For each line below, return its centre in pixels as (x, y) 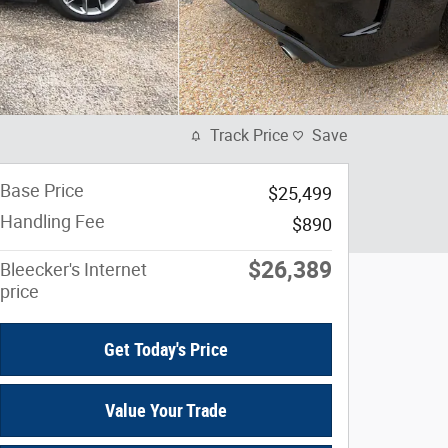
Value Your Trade (166, 411)
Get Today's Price (166, 350)
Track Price (249, 135)
